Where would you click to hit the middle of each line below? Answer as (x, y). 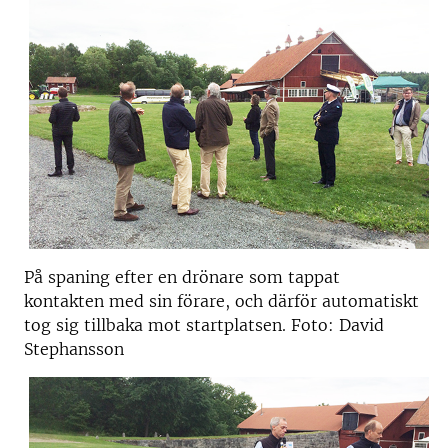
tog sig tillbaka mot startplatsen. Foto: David (204, 324)
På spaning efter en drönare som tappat (182, 276)
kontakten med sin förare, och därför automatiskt (221, 300)
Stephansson (74, 348)
